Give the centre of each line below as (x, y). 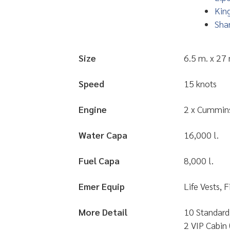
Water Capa (103, 135)
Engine (93, 109)
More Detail (103, 212)
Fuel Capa (99, 160)
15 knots (200, 83)
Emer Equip (102, 186)
